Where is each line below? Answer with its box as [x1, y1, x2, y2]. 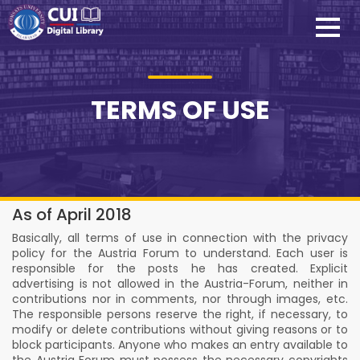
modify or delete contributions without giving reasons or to [12, 321, 348, 337]
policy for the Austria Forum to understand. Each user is [12, 245, 348, 261]
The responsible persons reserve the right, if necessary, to [12, 306, 348, 322]
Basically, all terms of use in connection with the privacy [12, 230, 348, 246]
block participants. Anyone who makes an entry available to [12, 337, 348, 353]
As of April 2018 [12, 203, 132, 226]
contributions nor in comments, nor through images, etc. [12, 291, 348, 307]
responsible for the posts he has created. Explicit [12, 260, 348, 276]
